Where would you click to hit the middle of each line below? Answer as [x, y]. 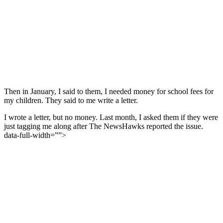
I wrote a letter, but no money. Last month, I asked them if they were [111, 117]
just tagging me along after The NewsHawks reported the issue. [104, 126]
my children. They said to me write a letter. [71, 100]
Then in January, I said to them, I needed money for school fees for [109, 91]
